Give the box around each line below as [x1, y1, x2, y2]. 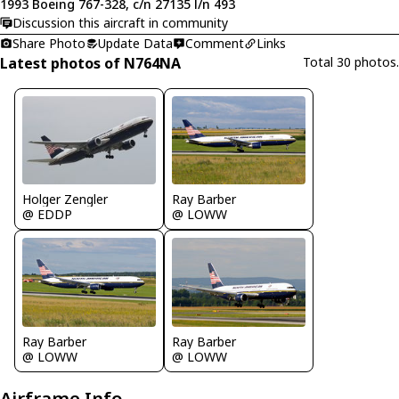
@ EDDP [22, 206, 72, 224]
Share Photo [12, 34, 85, 52]
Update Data [98, 34, 173, 52]
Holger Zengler [22, 191, 108, 208]
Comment [185, 34, 244, 52]
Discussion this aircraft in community [12, 14, 228, 31]
